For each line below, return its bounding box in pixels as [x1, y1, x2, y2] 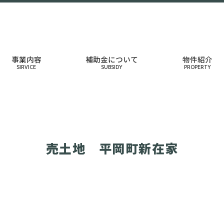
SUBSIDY [101, 64, 123, 70]
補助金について [85, 54, 138, 64]
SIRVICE [16, 64, 36, 70]
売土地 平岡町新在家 [45, 139, 178, 157]
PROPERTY [184, 64, 211, 70]
